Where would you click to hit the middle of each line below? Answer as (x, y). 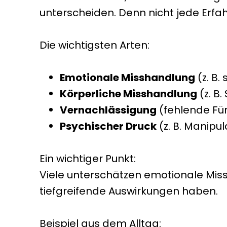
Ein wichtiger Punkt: (88, 159)
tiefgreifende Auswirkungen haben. (129, 191)
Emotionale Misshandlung (127, 78)
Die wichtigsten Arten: (94, 45)
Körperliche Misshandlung (128, 94)
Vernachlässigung (108, 110)
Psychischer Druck (108, 126)
